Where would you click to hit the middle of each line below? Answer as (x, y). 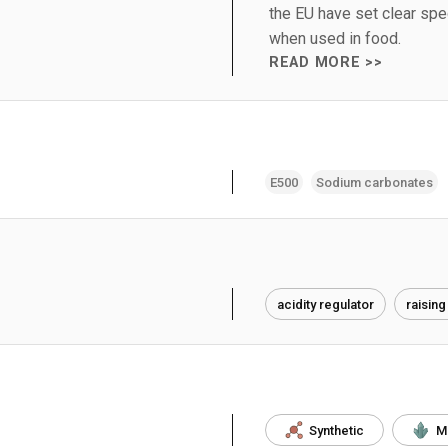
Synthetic (336, 430)
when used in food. (335, 38)
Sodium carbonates (374, 182)
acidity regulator (325, 304)
